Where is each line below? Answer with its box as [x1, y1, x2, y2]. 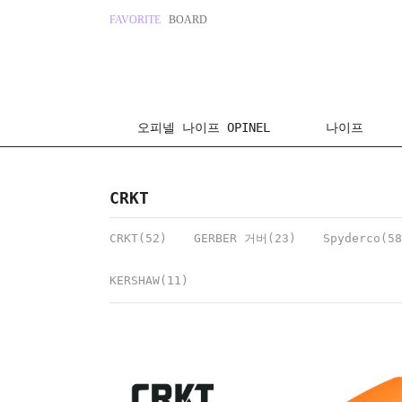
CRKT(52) [109, 232, 167, 245]
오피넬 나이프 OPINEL [137, 120, 270, 135]
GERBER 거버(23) [194, 232, 296, 245]
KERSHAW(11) [109, 274, 188, 287]
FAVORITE [109, 13, 161, 26]
